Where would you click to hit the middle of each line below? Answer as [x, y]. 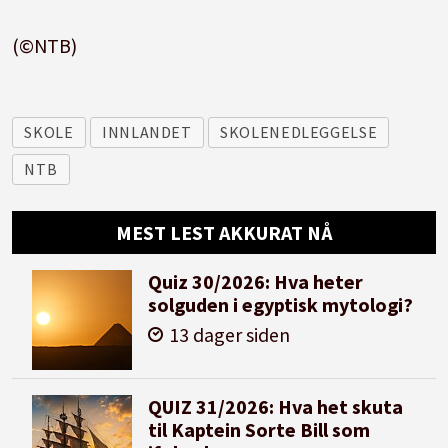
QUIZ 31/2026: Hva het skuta [276, 406]
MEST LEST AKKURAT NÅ [224, 233]
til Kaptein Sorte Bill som [259, 429]
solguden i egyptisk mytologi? [281, 304]
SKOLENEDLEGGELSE [299, 132]
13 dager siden [230, 335]
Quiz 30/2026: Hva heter [256, 281]
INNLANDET [146, 132]
